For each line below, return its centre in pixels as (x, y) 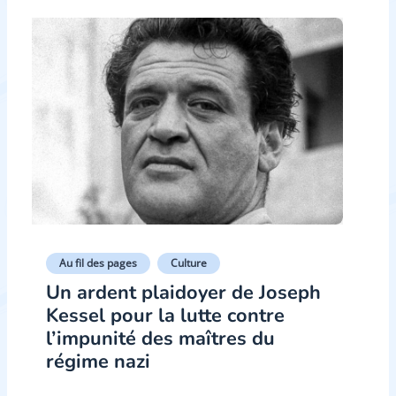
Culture (189, 263)
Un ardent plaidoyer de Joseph (183, 293)
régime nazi (98, 362)
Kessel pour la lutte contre (165, 316)
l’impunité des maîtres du (160, 339)
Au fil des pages (98, 263)
